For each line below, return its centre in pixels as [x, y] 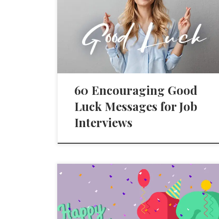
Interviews [104, 122]
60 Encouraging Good [136, 90]
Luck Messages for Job [136, 106]
